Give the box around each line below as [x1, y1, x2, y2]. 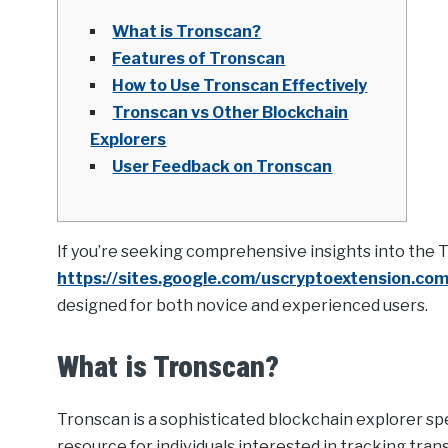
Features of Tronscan [112, 49, 286, 69]
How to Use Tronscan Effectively [112, 76, 368, 96]
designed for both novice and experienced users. [57, 296, 429, 316]
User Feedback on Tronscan [112, 157, 333, 177]
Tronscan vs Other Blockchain [112, 103, 349, 123]
